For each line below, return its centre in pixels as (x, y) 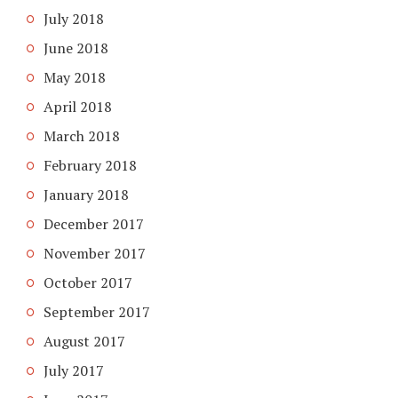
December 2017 (94, 223)
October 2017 (88, 282)
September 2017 (97, 311)
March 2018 (82, 135)
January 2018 (86, 194)
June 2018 (76, 48)
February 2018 (90, 165)
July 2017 (74, 370)
